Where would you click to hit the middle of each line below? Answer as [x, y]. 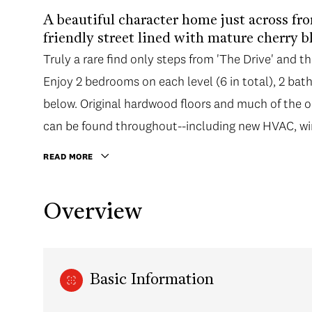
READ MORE [68, 156]
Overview [93, 213]
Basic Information [152, 281]
